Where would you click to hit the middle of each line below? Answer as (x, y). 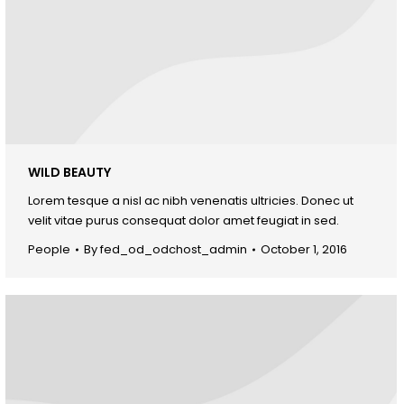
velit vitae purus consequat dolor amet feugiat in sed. (184, 220)
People (49, 249)
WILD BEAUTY (69, 172)
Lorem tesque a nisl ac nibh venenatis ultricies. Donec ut (191, 200)
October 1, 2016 (304, 249)
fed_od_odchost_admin (174, 249)
